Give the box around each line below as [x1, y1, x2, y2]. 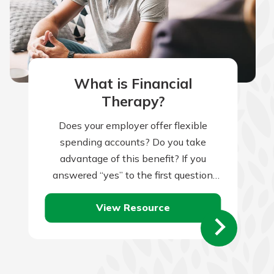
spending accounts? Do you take [59, 135, 206, 148]
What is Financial [73, 75, 192, 93]
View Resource [95, 201, 170, 214]
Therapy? [101, 92, 165, 111]
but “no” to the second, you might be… [48, 185, 218, 198]
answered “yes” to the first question [53, 168, 213, 181]
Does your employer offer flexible [58, 119, 207, 131]
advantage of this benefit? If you [59, 152, 206, 165]
